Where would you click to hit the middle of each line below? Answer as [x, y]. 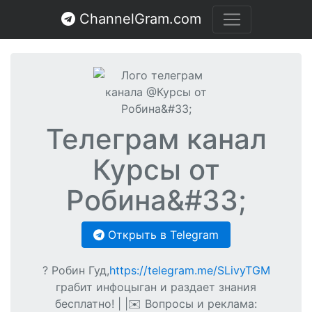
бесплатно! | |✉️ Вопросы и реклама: [156, 304]
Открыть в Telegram [162, 235]
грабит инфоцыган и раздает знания [156, 287]
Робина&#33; [156, 200]
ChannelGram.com [138, 19]
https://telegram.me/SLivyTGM [189, 270]
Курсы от [156, 170]
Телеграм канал [156, 139]
